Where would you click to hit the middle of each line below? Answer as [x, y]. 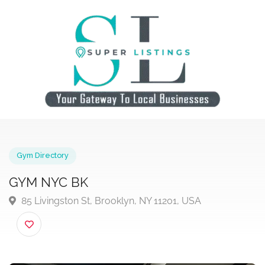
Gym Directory [46, 169]
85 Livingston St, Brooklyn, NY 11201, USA [119, 218]
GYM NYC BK [53, 198]
